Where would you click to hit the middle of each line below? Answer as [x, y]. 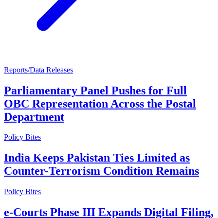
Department [34, 117]
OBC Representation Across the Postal [100, 103]
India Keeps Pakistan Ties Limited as [97, 158]
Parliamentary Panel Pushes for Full [95, 90]
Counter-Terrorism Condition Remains [101, 171]
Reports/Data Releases [38, 70]
